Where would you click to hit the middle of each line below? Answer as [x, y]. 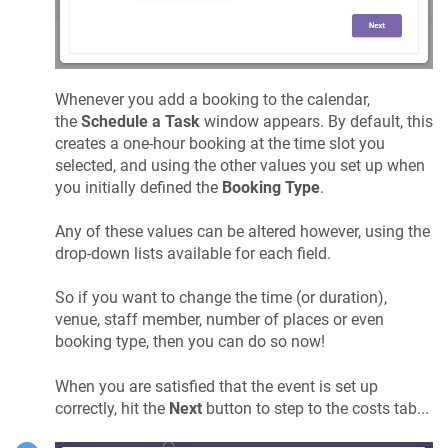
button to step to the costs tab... [317, 408]
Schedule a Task [138, 121]
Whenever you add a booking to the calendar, [212, 99]
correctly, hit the [112, 408]
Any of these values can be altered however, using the [242, 232]
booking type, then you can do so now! [190, 342]
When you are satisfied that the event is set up [216, 386]
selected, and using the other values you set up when [240, 165]
